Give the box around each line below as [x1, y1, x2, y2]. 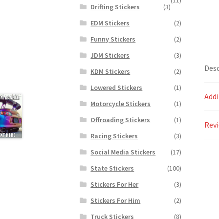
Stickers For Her [90, 179, 139, 189]
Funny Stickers [90, 34, 136, 44]
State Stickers [90, 163, 134, 173]
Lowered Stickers [90, 83, 143, 92]
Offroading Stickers [90, 115, 151, 124]
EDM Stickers [90, 18, 130, 27]
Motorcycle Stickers [90, 99, 151, 108]
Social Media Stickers [90, 147, 156, 156]
